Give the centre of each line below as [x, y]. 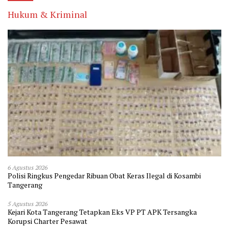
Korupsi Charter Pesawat [48, 221]
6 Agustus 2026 [28, 167]
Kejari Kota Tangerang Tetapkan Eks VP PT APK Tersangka [102, 212]
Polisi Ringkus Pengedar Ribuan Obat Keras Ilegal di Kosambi [104, 175]
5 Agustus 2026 [28, 203]
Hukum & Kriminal [48, 14]
